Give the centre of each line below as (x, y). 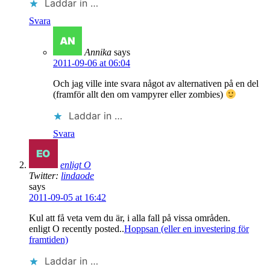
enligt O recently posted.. (77, 228)
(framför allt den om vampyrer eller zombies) (139, 94)
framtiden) (49, 239)
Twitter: (45, 175)
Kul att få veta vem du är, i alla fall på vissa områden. (130, 218)
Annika (98, 52)
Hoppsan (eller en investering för (187, 228)
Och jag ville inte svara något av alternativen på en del (156, 83)
